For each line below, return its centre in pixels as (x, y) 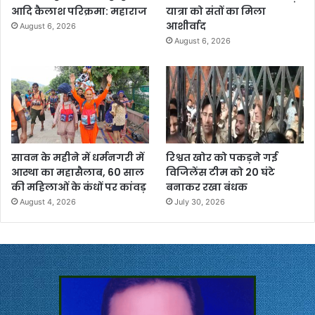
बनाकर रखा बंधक (207, 187)
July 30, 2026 (200, 202)
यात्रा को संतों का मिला (216, 12)
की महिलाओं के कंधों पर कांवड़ (79, 187)
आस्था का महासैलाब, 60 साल (78, 173)
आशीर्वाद (186, 26)
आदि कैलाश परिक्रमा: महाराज (79, 12)
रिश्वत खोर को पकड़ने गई (222, 158)
